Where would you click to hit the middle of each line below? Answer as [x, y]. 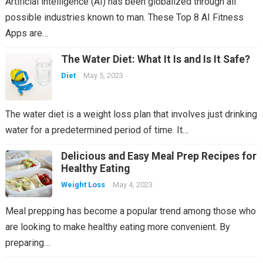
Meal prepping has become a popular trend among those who [130, 211]
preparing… [27, 243]
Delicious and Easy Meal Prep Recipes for [159, 156]
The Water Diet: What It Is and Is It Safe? [155, 59]
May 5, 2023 [103, 75]
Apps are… [26, 33]
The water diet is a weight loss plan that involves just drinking [131, 114]
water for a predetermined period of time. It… [97, 130]
